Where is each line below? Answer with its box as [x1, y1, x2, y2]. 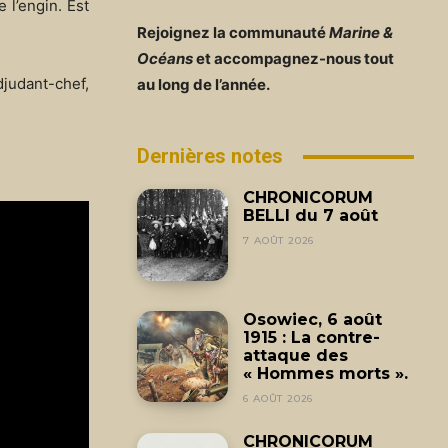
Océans [137, 49, 193, 69]
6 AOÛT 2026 [243, 391, 314, 405]
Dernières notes [137, 144, 283, 169]
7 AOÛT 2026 [243, 234, 315, 248]
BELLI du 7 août [243, 206, 379, 226]
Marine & [329, 23, 393, 43]
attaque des [243, 345, 349, 365]
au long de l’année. [137, 75, 270, 95]
